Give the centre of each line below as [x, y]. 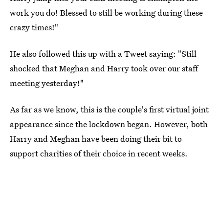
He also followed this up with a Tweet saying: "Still [103, 54]
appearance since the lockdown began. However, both [109, 124]
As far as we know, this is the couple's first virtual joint [109, 109]
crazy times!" [34, 27]
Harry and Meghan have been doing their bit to [96, 139]
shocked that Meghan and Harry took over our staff [104, 68]
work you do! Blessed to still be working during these [106, 12]
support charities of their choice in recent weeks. [99, 153]
